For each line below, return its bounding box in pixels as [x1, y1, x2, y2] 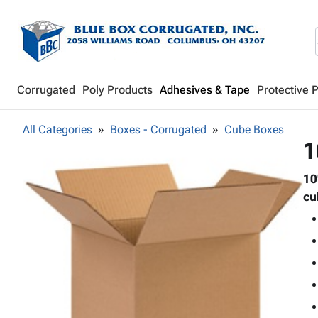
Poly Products [82, 83, 153, 97]
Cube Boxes [224, 123, 284, 136]
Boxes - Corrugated [110, 123, 207, 136]
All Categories [23, 123, 92, 136]
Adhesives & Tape [160, 83, 250, 97]
